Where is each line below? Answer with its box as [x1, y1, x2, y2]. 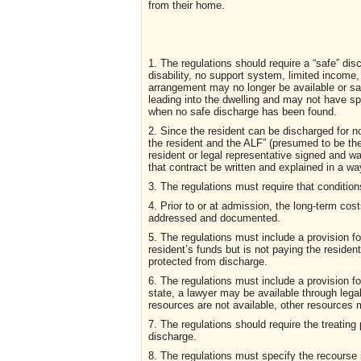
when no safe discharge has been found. [148, 106, 337, 118]
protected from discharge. [148, 255, 268, 268]
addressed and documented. [148, 212, 280, 225]
